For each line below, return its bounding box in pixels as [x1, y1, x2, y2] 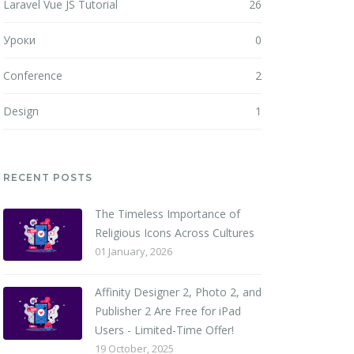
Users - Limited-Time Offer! [94, 322, 234, 338]
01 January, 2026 [94, 243, 172, 258]
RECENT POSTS [2, 171, 92, 183]
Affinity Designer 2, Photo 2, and [94, 284, 262, 300]
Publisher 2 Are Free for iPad [94, 303, 241, 319]
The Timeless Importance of [94, 205, 240, 221]
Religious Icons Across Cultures [94, 224, 254, 240]
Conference [2, 67, 62, 83]
